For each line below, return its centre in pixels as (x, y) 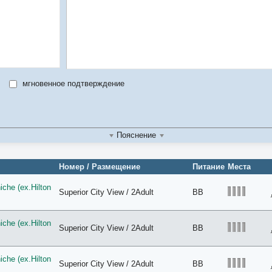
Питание (208, 167)
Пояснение (136, 135)
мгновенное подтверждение (72, 83)
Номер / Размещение (99, 167)
